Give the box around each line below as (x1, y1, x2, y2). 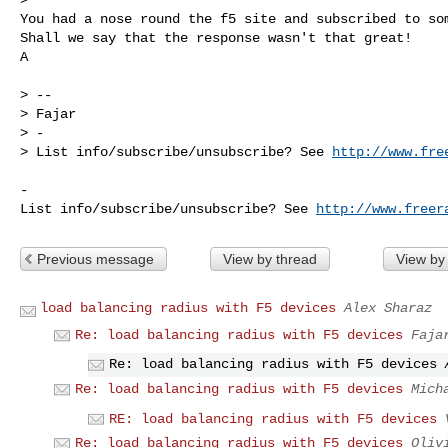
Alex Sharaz (344, 299, 432, 316)
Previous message (37, 250, 154, 267)
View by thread (222, 250, 317, 267)
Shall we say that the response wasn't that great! (20, 29, 412, 46)
